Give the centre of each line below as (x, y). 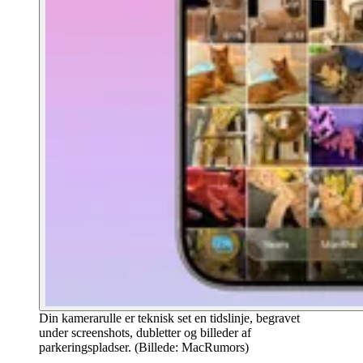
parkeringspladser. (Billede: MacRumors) (144, 347)
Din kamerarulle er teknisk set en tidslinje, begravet (169, 318)
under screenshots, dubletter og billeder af (145, 332)
